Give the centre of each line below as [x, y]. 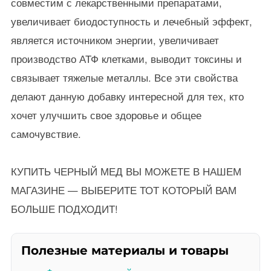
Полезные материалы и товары [125, 250]
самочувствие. [46, 134]
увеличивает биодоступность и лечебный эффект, [131, 21]
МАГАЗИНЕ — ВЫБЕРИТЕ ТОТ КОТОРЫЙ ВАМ [123, 190]
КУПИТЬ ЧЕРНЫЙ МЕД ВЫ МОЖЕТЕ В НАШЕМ [126, 171]
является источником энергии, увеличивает [115, 40]
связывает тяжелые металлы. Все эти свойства [124, 77]
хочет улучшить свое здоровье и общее [106, 115]
